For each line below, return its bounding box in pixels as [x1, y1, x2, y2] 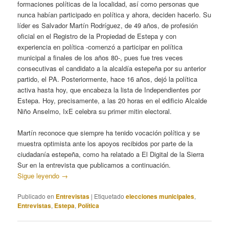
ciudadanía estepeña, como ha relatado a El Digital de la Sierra [17, 149, 204, 159]
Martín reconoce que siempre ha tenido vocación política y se [17, 127, 200, 138]
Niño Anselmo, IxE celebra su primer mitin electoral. [17, 106, 172, 116]
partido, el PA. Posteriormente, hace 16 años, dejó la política [17, 74, 198, 84]
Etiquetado [94, 192, 125, 201]
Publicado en [17, 192, 55, 201]
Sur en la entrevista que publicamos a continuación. [17, 159, 171, 170]
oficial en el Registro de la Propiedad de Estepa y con [17, 31, 177, 41]
